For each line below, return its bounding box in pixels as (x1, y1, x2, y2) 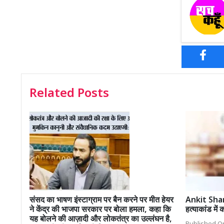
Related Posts (29, 86, 109, 102)
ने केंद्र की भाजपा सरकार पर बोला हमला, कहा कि (29, 205, 171, 216)
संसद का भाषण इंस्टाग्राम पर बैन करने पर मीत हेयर (29, 195, 173, 206)
